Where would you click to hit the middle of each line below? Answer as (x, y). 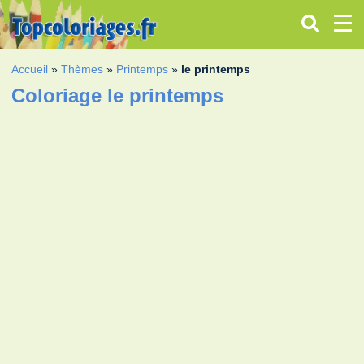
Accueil (30, 69)
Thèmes (82, 69)
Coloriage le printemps (118, 95)
